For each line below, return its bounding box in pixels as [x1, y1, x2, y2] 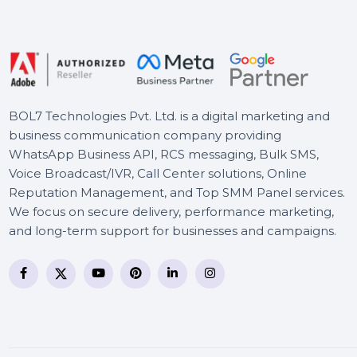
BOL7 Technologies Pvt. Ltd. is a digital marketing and [9, 279, 355, 295]
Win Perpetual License [143, 65, 281, 80]
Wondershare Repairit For [143, 49, 302, 65]
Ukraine [143, 19, 190, 33]
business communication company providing [9, 299, 303, 316]
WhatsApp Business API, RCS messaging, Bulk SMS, [9, 320, 343, 336]
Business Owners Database [143, 4, 313, 18]
